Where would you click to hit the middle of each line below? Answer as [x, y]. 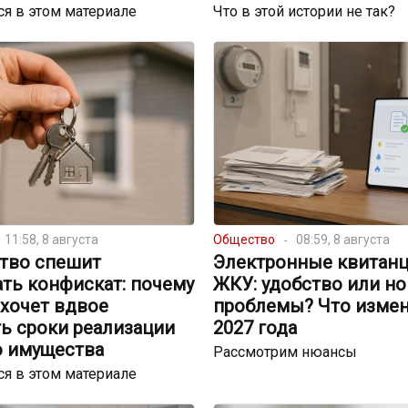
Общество [244, 240]
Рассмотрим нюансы [285, 352]
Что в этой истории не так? [304, 12]
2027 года [255, 328]
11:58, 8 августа [51, 240]
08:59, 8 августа [342, 240]
